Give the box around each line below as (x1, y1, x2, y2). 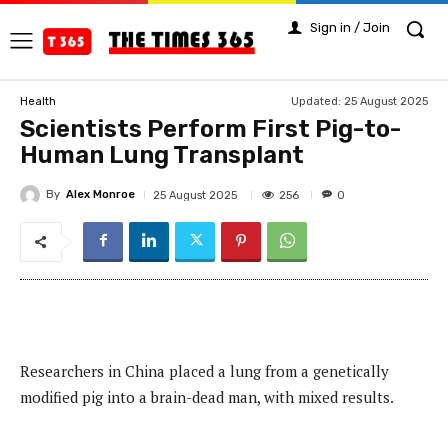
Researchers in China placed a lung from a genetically (20, 360, 389, 381)
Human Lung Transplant (20, 141, 304, 170)
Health (20, 95, 56, 109)
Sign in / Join (310, 20, 390, 35)
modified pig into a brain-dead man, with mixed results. (20, 386, 394, 407)
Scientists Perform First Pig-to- (20, 115, 401, 144)
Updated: (291, 95, 341, 109)
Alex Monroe (66, 188, 135, 202)
